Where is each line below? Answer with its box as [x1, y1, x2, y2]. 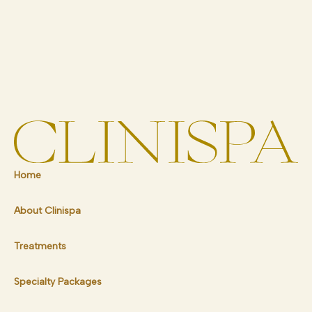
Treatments [14, 240, 66, 252]
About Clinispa [14, 204, 81, 217]
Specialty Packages [14, 275, 102, 288]
